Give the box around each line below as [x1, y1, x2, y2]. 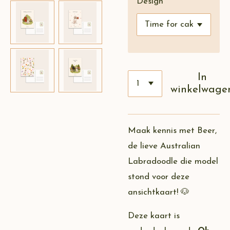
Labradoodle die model [128, 157, 218, 166]
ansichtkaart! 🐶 [128, 188, 189, 197]
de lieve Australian [128, 142, 200, 150]
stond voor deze [128, 172, 189, 181]
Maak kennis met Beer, [128, 126, 217, 135]
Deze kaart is [128, 212, 180, 221]
